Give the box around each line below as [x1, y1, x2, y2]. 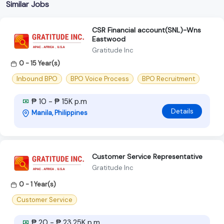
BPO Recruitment [142, 74, 195, 83]
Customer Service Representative [92, 151, 202, 161]
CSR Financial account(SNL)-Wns [92, 25, 201, 34]
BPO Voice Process [70, 74, 129, 83]
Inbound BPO [16, 74, 57, 83]
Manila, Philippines [31, 108, 87, 117]
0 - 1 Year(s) [19, 180, 56, 189]
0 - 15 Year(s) [19, 58, 60, 67]
